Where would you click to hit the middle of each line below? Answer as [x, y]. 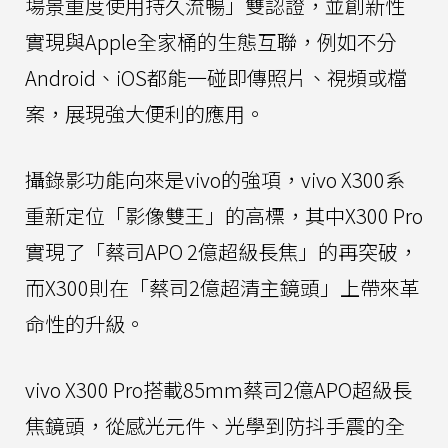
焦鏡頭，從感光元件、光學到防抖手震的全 [215, 426]
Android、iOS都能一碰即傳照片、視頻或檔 [216, 78]
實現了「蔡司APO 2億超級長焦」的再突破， [221, 252]
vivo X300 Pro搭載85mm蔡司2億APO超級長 [218, 390]
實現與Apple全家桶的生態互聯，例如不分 [211, 42]
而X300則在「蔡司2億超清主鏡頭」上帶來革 [222, 288]
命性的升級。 [85, 324]
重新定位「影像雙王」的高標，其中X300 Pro [224, 216]
